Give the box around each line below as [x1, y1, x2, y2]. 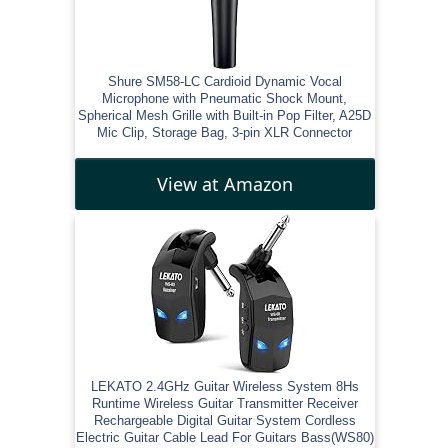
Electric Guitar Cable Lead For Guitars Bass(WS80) [75, 429, 374, 445]
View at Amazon [156, 171, 293, 196]
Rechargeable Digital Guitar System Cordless [93, 412, 356, 428]
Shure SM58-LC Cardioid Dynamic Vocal [107, 73, 342, 89]
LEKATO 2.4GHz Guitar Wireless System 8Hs [90, 378, 359, 394]
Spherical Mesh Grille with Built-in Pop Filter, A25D [78, 107, 372, 123]
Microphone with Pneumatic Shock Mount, [102, 90, 348, 106]
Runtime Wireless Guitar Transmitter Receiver [91, 395, 358, 411]
